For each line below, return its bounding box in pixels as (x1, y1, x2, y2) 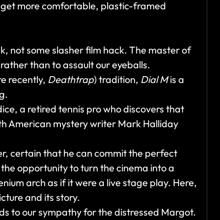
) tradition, (94, 73, 140, 86)
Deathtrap (48, 73, 94, 86)
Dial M (140, 73, 168, 86)
